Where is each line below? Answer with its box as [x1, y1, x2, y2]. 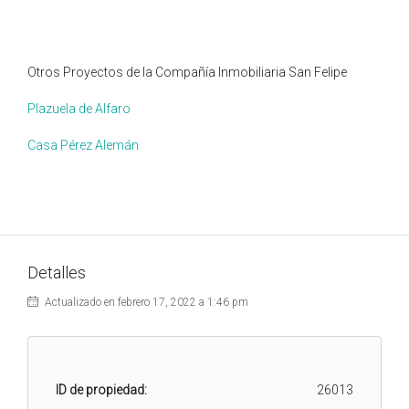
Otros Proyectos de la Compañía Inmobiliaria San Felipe [27, 64, 347, 79]
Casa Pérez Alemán [27, 137, 139, 152]
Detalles [27, 262, 86, 282]
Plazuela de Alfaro [27, 100, 131, 116]
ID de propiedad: [56, 382, 147, 397]
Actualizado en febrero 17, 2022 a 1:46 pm [42, 295, 248, 309]
